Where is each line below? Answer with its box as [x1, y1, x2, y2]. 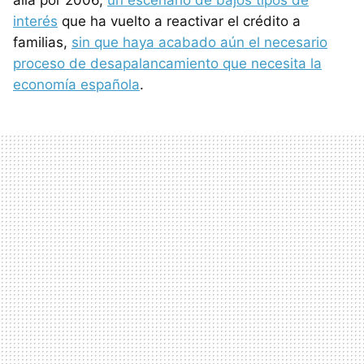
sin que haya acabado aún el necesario [71, 33, 327, 50]
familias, [13, 33, 71, 50]
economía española [13, 76, 140, 93]
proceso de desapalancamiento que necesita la [13, 54, 322, 71]
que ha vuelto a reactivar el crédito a [58, 12, 301, 29]
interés [13, 12, 58, 29]
